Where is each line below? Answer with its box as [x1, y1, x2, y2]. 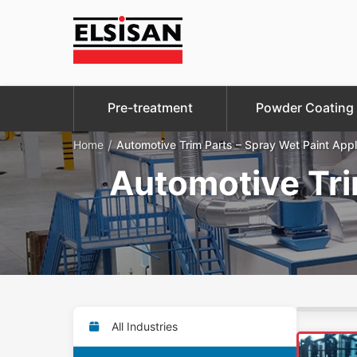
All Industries [108, 319, 178, 333]
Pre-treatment [108, 99, 194, 116]
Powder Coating [255, 99, 354, 116]
